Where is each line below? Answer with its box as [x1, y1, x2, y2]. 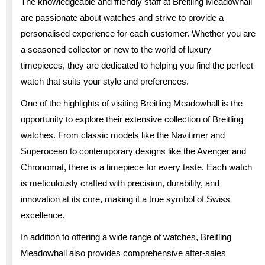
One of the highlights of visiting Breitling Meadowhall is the [21, 98, 243, 108]
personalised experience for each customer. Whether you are [21, 28, 256, 38]
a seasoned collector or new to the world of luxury [21, 44, 211, 54]
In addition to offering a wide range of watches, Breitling [21, 231, 231, 242]
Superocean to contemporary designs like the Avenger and [21, 146, 246, 156]
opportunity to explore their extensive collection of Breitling [21, 114, 243, 124]
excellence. [21, 209, 64, 220]
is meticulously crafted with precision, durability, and [21, 177, 219, 188]
